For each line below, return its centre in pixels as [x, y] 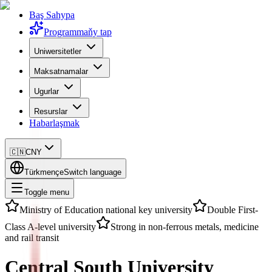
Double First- [233, 210]
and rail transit [32, 238]
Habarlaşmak [54, 123]
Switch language [93, 172]
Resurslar [51, 111]
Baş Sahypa [52, 15]
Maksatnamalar [61, 71]
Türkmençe [44, 172]
